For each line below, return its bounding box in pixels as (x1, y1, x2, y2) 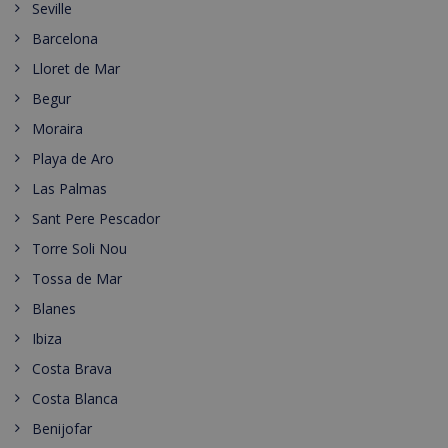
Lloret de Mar (32, 59, 120, 78)
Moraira (32, 119, 83, 138)
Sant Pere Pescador (32, 209, 160, 228)
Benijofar (32, 419, 92, 438)
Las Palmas (32, 179, 107, 198)
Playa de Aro (32, 149, 114, 168)
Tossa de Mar (32, 269, 122, 288)
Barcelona (32, 29, 98, 48)
